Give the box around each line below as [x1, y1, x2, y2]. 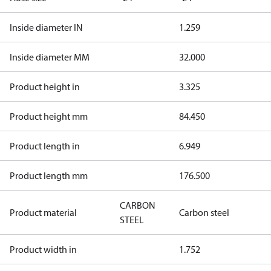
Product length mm [10, 169, 88, 181]
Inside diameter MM [10, 51, 90, 63]
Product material [10, 206, 77, 218]
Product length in [10, 140, 80, 152]
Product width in [10, 243, 77, 255]
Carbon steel [179, 206, 229, 218]
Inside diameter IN [10, 21, 83, 33]
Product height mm [10, 110, 88, 122]
